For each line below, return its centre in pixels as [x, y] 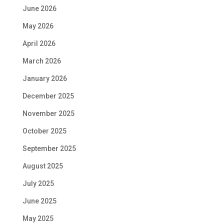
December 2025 [48, 96]
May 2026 [38, 26]
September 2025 [49, 148]
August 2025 [42, 166]
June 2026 [39, 8]
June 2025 [39, 201]
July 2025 [38, 183]
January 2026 [44, 78]
